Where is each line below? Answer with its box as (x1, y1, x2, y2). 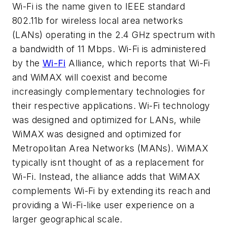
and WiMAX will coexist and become (12, 72, 168, 83)
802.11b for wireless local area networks (12, 15, 183, 26)
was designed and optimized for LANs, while (12, 115, 201, 126)
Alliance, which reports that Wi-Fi (65, 58, 210, 69)
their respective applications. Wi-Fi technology (12, 100, 210, 111)
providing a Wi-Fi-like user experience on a (12, 200, 195, 211)
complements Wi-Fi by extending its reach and (12, 185, 211, 197)
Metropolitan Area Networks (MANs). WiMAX (12, 143, 208, 154)
